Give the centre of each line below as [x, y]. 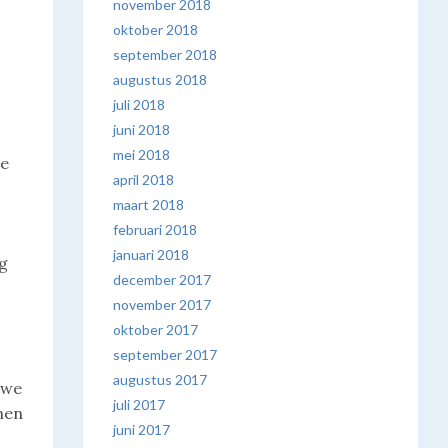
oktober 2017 [156, 329]
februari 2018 [155, 229]
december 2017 [162, 279]
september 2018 [165, 54]
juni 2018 [142, 129]
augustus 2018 [160, 79]
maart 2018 [149, 204]
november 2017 [162, 304]
